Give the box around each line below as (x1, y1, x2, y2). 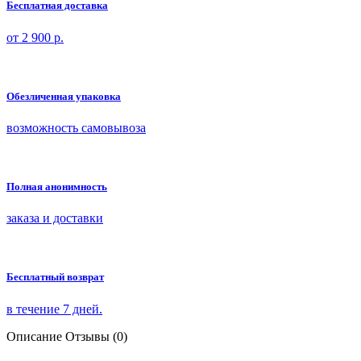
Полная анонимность (6, 180, 107, 193)
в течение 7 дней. (6, 301, 102, 316)
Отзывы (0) (65, 329, 127, 343)
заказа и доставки (6, 211, 103, 226)
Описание (6, 329, 62, 343)
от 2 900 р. (6, 30, 64, 44)
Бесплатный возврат (6, 271, 104, 284)
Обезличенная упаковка (6, 89, 121, 102)
